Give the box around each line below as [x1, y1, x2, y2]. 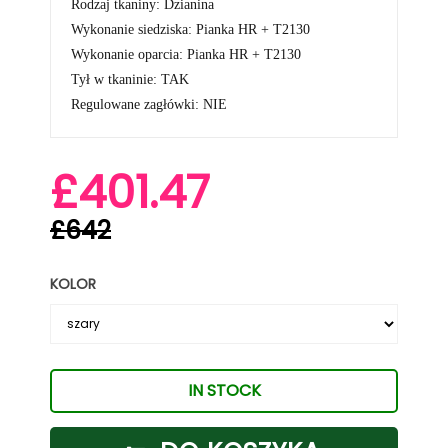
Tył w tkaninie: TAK [71, 71, 189, 87]
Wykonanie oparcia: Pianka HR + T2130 [71, 46, 301, 62]
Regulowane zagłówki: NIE [71, 96, 231, 112]
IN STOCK [187, 378, 261, 402]
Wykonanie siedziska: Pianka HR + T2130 [71, 21, 310, 37]
